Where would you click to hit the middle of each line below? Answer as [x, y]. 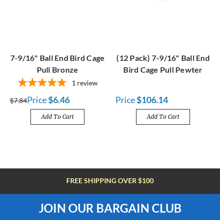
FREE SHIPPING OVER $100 [110, 181]
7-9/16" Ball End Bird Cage [57, 58]
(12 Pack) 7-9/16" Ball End [163, 58]
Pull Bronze [57, 70]
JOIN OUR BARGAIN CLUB [110, 208]
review [87, 83]
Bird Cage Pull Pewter [163, 70]
